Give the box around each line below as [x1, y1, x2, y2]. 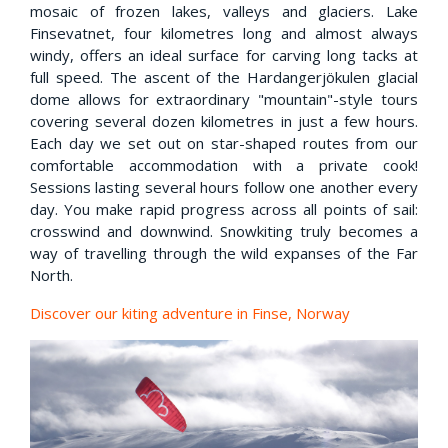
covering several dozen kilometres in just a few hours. [30, 111, 418, 132]
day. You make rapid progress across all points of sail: [30, 199, 418, 220]
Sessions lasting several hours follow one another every [30, 177, 418, 198]
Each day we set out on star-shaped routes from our [30, 133, 418, 154]
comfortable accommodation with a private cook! [30, 155, 418, 176]
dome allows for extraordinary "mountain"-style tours [30, 89, 418, 110]
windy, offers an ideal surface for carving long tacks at [30, 45, 418, 66]
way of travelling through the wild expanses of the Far [30, 243, 418, 264]
